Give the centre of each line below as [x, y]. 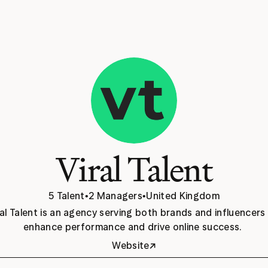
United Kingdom [183, 196]
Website [131, 246]
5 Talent [67, 196]
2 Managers [115, 196]
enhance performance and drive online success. [134, 227]
